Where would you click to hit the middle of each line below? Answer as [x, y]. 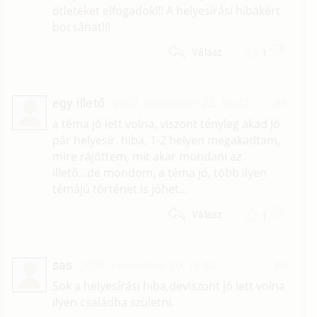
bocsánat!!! [81, 27]
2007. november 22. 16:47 [180, 104]
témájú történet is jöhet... [120, 189]
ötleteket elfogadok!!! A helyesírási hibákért [166, 10]
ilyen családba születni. [113, 302]
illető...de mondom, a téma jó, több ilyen [159, 173]
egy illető [79, 103]
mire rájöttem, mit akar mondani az [146, 157]
